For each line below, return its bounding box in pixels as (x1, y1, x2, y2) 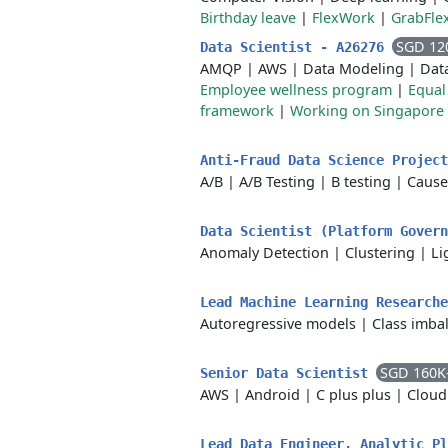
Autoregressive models (200, 314, 356, 333)
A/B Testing (239, 172, 315, 191)
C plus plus (316, 385, 391, 404)
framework (200, 101, 274, 120)
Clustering (345, 243, 415, 262)
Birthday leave (200, 8, 296, 27)
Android (245, 385, 300, 404)
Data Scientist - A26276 (200, 39, 392, 55)
